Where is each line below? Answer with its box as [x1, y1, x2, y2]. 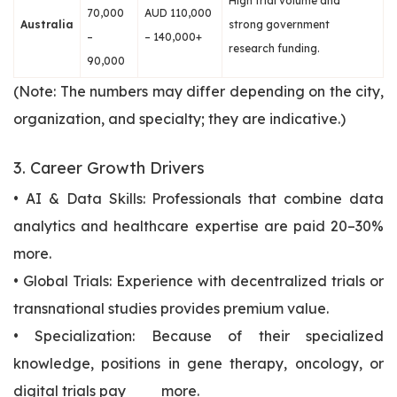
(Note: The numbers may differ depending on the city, [13, 82, 384, 101]
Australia [20, 18, 74, 32]
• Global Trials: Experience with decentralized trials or [13, 272, 384, 291]
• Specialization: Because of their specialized [13, 327, 384, 346]
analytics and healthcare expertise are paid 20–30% [13, 217, 384, 236]
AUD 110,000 [144, 6, 212, 20]
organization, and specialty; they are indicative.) [13, 110, 346, 128]
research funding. [229, 42, 320, 56]
